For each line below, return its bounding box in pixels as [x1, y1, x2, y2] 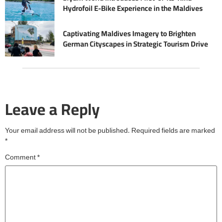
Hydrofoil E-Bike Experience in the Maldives [63, 1, 203, 16]
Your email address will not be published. [5, 125, 130, 138]
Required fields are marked [131, 125, 215, 138]
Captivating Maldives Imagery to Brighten [63, 26, 196, 41]
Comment [5, 152, 37, 164]
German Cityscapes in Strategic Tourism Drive [63, 37, 208, 52]
